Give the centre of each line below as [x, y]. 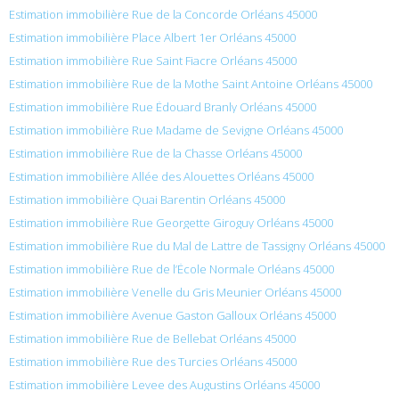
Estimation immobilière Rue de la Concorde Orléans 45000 [163, 14]
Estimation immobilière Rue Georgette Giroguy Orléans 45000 [171, 222]
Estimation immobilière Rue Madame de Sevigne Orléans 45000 [176, 130]
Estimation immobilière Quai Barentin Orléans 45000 [147, 199]
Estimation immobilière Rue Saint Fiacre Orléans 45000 [153, 60]
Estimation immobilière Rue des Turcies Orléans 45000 [153, 361]
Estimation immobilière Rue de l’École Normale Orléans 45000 [171, 269]
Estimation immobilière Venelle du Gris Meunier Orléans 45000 [175, 292]
